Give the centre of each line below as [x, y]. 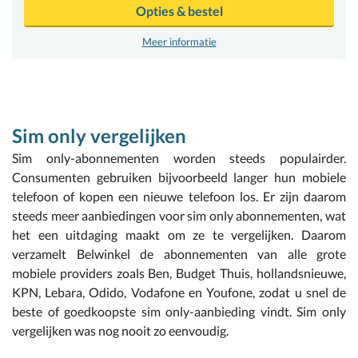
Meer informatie [179, 42]
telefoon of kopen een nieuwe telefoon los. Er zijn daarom [179, 196]
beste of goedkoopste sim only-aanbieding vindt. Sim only [179, 311]
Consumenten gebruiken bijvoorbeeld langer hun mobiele [179, 177]
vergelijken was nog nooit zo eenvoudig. [120, 330]
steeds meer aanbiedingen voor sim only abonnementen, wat [179, 215]
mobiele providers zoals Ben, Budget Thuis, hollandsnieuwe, [179, 273]
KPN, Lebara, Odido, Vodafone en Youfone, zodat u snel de [179, 292]
